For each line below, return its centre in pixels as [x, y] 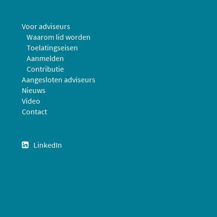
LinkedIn [48, 145]
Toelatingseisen [52, 47]
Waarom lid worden [59, 37]
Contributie [45, 69]
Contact [34, 111]
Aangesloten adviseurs [59, 79]
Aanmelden [45, 58]
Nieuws [34, 90]
